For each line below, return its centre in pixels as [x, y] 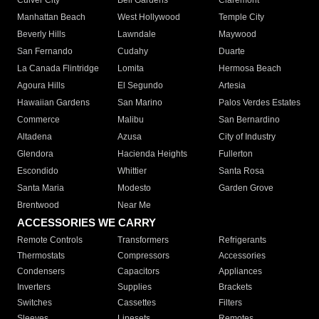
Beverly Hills [41, 35]
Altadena [35, 137]
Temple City [241, 17]
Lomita [131, 69]
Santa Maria [41, 188]
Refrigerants [242, 240]
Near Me [135, 205]
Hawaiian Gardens [53, 103]
